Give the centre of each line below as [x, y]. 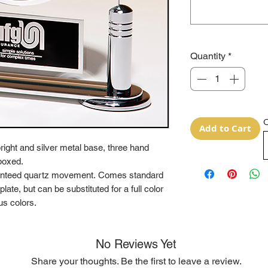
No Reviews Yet [136, 244]
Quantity [208, 56]
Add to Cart [225, 129]
